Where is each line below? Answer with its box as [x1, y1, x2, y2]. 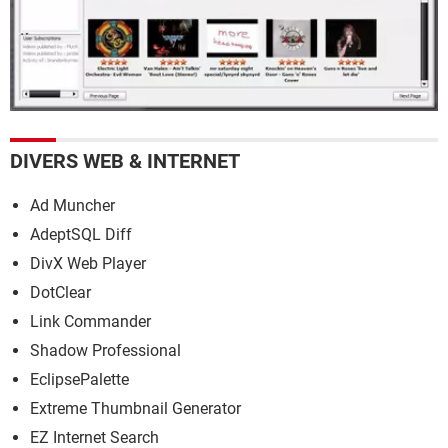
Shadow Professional [30, 341, 181, 360]
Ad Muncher [30, 196, 115, 215]
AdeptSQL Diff [30, 225, 132, 244]
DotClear [30, 283, 91, 302]
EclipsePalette [30, 370, 129, 389]
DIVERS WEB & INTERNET [10, 149, 240, 173]
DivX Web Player [30, 254, 146, 273]
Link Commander [30, 312, 151, 331]
